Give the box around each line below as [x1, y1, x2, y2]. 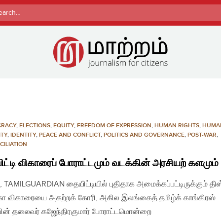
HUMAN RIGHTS [154, 121, 199, 129]
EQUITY [53, 121, 74, 129]
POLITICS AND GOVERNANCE [104, 131, 184, 139]
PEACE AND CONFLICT [39, 131, 101, 139]
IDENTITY [10, 131, 36, 139]
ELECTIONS [19, 121, 50, 129]
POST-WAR [187, 131, 217, 139]
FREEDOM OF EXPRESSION [77, 121, 151, 129]
